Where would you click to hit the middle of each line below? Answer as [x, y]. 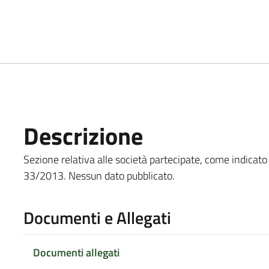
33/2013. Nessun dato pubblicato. [99, 175]
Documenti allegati [76, 252]
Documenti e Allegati [97, 217]
